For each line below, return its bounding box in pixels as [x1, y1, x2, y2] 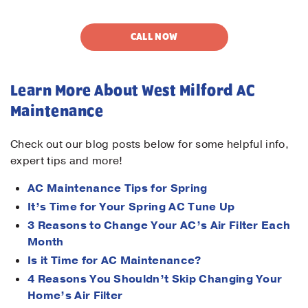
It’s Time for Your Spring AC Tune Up [27, 199, 235, 214]
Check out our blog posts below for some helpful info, [10, 137, 289, 152]
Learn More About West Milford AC [10, 83, 255, 100]
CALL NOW [130, 32, 178, 43]
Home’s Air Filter [27, 288, 123, 303]
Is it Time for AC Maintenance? [27, 253, 201, 268]
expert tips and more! [10, 153, 123, 168]
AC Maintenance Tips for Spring [27, 181, 208, 196]
